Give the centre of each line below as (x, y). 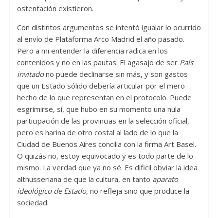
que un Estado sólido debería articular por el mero (101, 86)
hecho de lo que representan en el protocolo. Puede (104, 98)
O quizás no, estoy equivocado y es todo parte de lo (105, 156)
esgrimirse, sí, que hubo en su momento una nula (99, 109)
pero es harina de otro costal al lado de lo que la (97, 133)
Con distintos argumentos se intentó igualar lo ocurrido (109, 27)
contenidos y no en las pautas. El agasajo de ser (98, 63)
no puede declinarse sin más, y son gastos (116, 74)
